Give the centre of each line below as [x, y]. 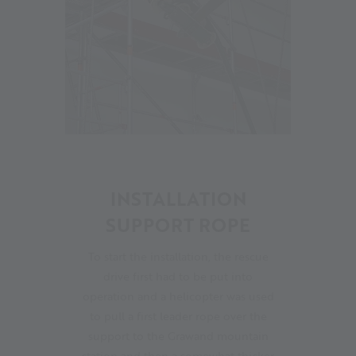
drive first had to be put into [178, 276]
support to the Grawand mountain [178, 335]
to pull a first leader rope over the [178, 315]
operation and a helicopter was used [178, 296]
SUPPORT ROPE [178, 224]
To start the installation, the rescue [178, 256]
